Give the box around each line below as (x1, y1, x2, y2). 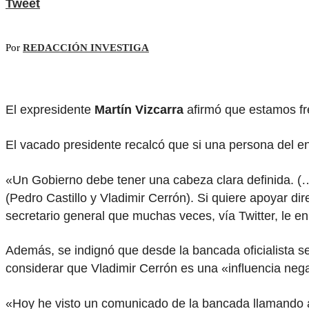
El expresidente (6, 103, 94, 117)
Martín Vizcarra (94, 103, 183, 117)
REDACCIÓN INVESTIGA (23, 42, 149, 54)
